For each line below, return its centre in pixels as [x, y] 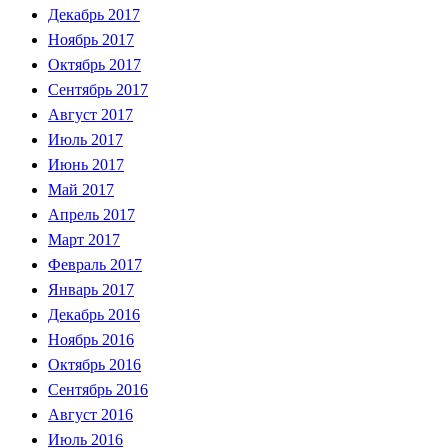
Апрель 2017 [91, 214]
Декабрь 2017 [94, 14]
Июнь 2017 [86, 164]
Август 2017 [90, 114]
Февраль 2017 [95, 264]
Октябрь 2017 [94, 64]
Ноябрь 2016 [91, 339]
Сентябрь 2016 [98, 389]
